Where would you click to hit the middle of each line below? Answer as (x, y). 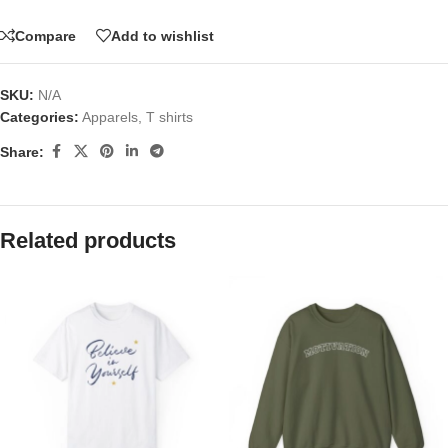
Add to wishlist (162, 35)
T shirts (169, 117)
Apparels (110, 117)
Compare (45, 35)
